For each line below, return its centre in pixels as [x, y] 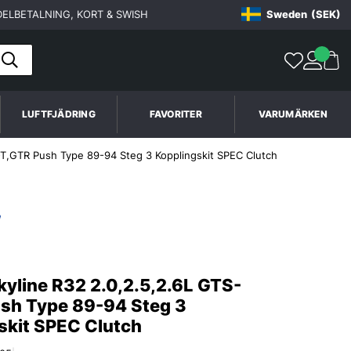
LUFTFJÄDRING [58, 114]
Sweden [286, 14]
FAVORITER [175, 114]
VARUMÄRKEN [293, 114]
